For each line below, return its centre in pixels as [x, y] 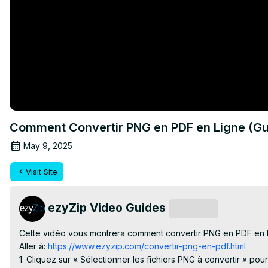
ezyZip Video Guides [107, 207]
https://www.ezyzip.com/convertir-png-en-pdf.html [146, 246]
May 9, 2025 [48, 145]
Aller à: [32, 246]
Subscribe [194, 208]
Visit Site [42, 171]
